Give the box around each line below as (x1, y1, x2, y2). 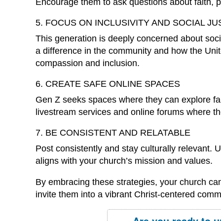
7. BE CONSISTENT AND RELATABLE (36, 127, 190, 138)
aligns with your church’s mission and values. (36, 155, 213, 166)
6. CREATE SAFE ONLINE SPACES (36, 78, 180, 89)
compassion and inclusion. (36, 58, 140, 68)
